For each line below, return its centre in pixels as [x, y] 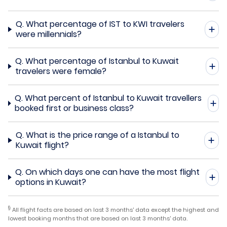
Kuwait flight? [43, 145]
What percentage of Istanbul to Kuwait [102, 61]
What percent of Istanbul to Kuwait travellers [113, 98]
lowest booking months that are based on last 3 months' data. [98, 218]
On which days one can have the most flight [113, 172]
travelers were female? [61, 71]
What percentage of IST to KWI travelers [105, 24]
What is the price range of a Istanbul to [103, 135]
